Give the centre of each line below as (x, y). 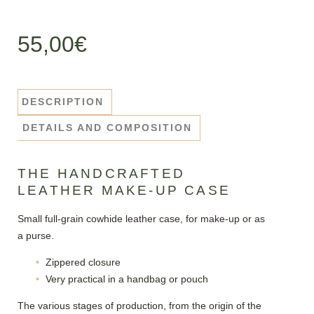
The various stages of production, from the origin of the (139, 306)
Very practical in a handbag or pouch (127, 279)
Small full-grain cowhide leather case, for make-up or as (141, 219)
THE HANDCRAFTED (101, 174)
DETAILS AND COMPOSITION (107, 128)
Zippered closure (83, 262)
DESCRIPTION (63, 102)
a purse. (36, 236)
